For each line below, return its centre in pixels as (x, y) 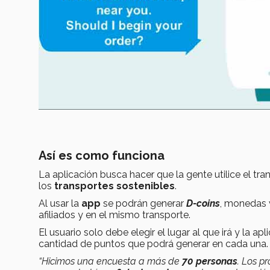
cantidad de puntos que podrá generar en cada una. (153, 243)
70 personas (210, 261)
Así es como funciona (102, 155)
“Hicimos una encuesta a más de (110, 261)
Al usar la (60, 203)
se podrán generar (143, 203)
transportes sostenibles (115, 186)
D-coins (203, 203)
